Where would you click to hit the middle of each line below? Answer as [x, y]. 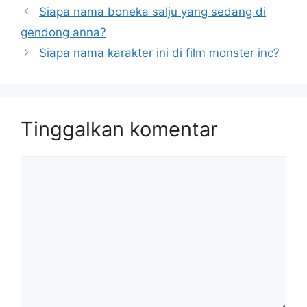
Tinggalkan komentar [119, 129]
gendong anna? [63, 32]
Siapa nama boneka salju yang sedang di [153, 11]
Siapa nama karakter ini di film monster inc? [160, 52]
